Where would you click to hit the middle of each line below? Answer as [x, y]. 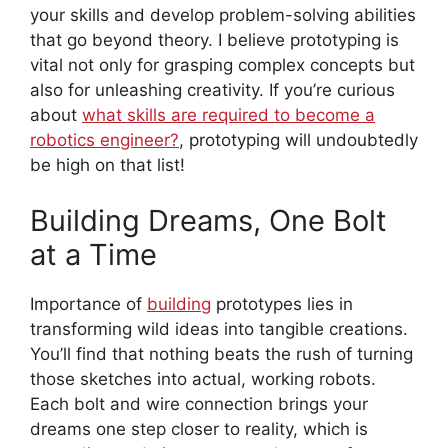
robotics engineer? [104, 140]
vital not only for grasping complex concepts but [222, 65]
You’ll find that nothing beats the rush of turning [221, 353]
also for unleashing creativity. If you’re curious [212, 90]
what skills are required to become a [228, 115]
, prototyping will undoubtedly [298, 140]
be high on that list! [107, 165]
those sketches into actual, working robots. [203, 378]
